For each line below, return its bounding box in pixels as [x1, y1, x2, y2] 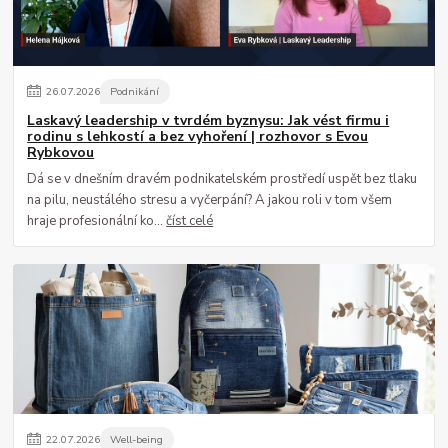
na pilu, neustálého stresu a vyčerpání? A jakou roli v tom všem [27, 191, 393, 210]
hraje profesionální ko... [27, 212, 167, 231]
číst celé [166, 212, 214, 231]
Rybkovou [27, 142, 95, 162]
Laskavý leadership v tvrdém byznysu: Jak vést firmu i [27, 110, 390, 130]
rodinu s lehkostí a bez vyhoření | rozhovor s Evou [27, 126, 369, 146]
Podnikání [110, 84, 160, 100]
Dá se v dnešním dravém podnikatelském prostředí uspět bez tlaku [27, 170, 418, 189]
